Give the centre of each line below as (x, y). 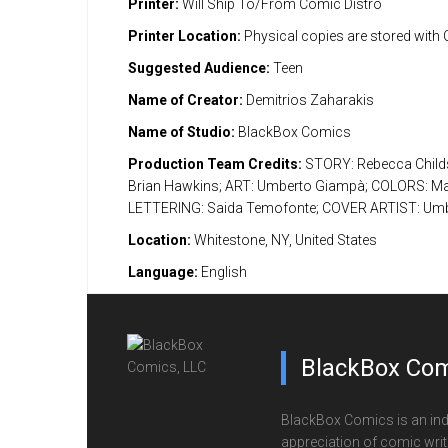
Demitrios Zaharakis (308, 100)
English (222, 272)
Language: (163, 272)
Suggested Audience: (199, 68)
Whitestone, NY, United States (284, 240)
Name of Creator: (185, 100)
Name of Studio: (181, 132)
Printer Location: (184, 36)
